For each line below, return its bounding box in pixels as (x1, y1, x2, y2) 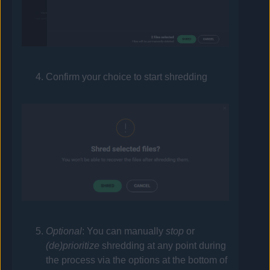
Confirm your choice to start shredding (46, 71, 208, 82)
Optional (46, 225, 83, 236)
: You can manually (82, 225, 166, 236)
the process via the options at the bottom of (46, 254, 228, 265)
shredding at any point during (99, 240, 227, 251)
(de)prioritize (46, 240, 100, 251)
